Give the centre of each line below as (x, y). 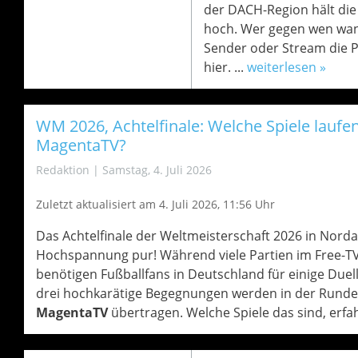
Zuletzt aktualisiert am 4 (100, 204)
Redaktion (62, 170)
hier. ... (225, 67)
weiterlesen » (286, 67)
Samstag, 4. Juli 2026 (157, 170)
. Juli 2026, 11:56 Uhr (220, 204)
